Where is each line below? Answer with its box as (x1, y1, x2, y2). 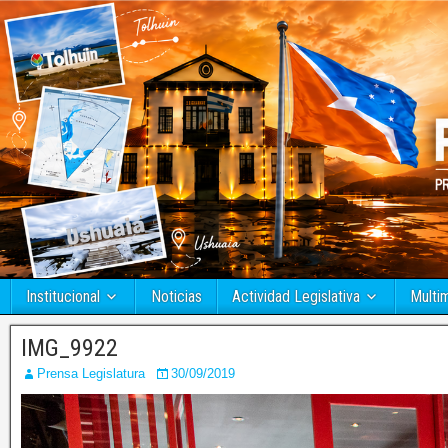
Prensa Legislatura (37, 366, 145, 382)
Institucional (26, 287, 100, 307)
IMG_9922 (21, 334, 118, 363)
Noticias (150, 287, 202, 307)
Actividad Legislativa (232, 287, 360, 307)
